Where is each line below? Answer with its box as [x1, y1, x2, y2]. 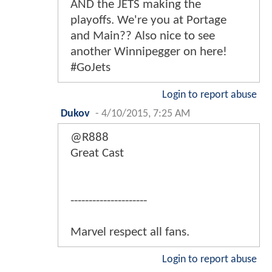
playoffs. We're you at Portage [70, 14, 226, 27]
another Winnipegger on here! [70, 46, 227, 59]
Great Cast [70, 147, 124, 160]
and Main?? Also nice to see [70, 30, 215, 43]
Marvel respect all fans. [70, 226, 189, 239]
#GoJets [70, 61, 110, 75]
